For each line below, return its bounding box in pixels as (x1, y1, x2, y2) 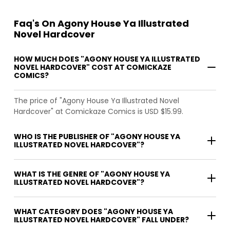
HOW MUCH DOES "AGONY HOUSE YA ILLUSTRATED (14, 53, 200, 64)
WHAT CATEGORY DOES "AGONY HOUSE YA (14, 206, 173, 217)
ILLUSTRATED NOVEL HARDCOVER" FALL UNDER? (14, 214, 189, 225)
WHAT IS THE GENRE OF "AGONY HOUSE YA (14, 168, 170, 179)
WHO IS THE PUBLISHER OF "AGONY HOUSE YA (14, 131, 180, 142)
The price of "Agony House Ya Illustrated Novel (14, 95, 179, 106)
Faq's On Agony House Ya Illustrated (14, 16, 189, 30)
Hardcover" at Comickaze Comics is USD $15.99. (14, 106, 183, 117)
